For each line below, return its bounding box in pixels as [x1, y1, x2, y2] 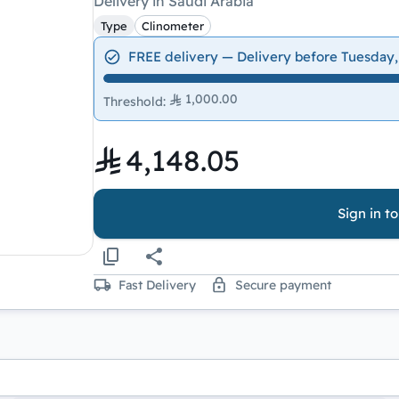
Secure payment [234, 276, 331, 293]
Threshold [102, 93, 163, 110]
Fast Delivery [118, 276, 196, 293]
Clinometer [141, 18, 204, 33]
